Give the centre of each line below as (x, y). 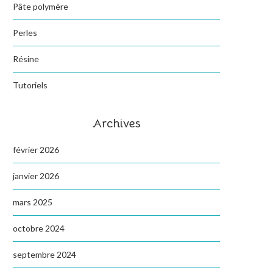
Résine (26, 59)
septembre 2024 (44, 254)
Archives (116, 123)
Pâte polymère (41, 6)
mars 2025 (33, 202)
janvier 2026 (36, 176)
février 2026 (36, 150)
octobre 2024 (39, 228)
